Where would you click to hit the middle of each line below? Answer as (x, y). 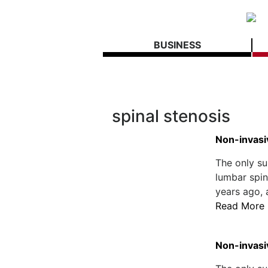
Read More (240, 206)
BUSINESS (177, 45)
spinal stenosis (171, 116)
